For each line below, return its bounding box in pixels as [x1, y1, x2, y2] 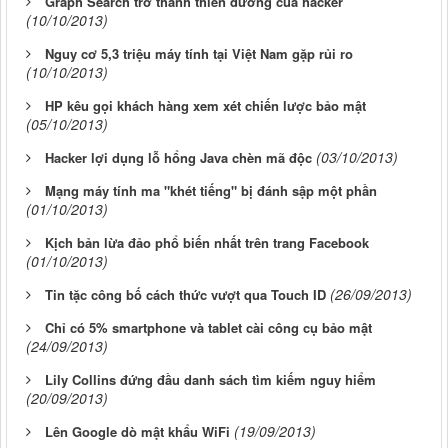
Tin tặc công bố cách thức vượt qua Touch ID [45, 284, 326, 304]
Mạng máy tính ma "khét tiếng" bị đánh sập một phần [45, 180, 377, 200]
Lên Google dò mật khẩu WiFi [45, 421, 230, 441]
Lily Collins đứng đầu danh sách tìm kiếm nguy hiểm [45, 369, 376, 389]
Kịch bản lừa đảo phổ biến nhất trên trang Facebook [45, 232, 369, 252]
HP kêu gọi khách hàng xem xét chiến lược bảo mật [45, 95, 366, 115]
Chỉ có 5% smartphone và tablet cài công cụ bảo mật [45, 317, 372, 337]
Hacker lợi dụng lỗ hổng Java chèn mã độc [45, 147, 312, 167]
